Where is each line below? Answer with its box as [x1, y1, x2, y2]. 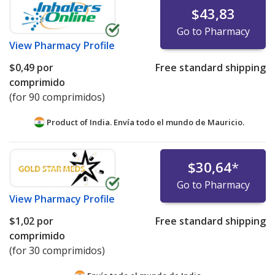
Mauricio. [207, 116, 244, 128]
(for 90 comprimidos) [9, 90, 105, 104]
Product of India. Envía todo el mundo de [44, 116, 207, 128]
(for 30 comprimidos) [9, 243, 105, 257]
